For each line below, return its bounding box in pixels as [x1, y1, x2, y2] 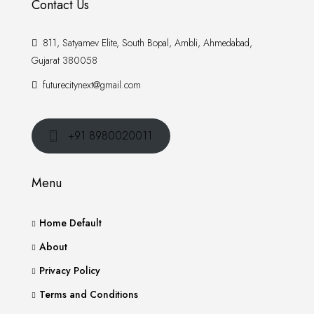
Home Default [39, 216, 102, 230]
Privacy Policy [39, 264, 100, 278]
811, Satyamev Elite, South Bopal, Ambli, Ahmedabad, [40, 36, 252, 50]
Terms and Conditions [39, 287, 138, 301]
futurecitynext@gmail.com [43, 78, 141, 92]
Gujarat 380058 [32, 53, 97, 67]
